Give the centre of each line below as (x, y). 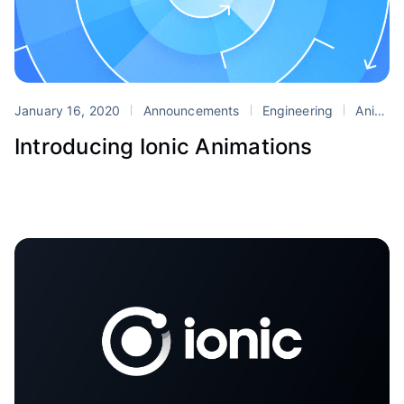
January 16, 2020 (69, 110)
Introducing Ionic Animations (164, 146)
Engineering (298, 110)
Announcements (191, 110)
